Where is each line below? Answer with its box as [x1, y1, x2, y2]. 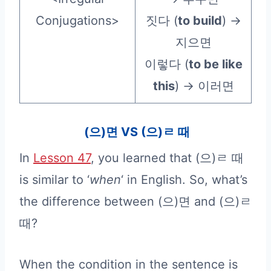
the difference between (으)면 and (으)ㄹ [19, 194, 252, 209]
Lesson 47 [33, 150, 91, 165]
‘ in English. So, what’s [121, 172, 247, 187]
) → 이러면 [174, 78, 234, 93]
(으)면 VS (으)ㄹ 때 [81, 124, 190, 139]
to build [177, 13, 222, 28]
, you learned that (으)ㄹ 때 [91, 150, 244, 165]
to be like [188, 56, 243, 71]
